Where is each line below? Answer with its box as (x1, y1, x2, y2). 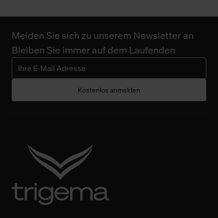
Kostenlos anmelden (78, 85, 140, 95)
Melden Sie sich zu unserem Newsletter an (12, 29, 194, 42)
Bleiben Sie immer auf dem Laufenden (12, 43, 175, 57)
